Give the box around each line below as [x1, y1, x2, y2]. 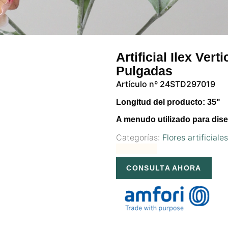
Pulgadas [116, 64, 173, 78]
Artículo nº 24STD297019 [116, 79, 216, 89]
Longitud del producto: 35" [116, 98, 221, 107]
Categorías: [116, 132, 163, 143]
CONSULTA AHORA [126, 164, 202, 173]
